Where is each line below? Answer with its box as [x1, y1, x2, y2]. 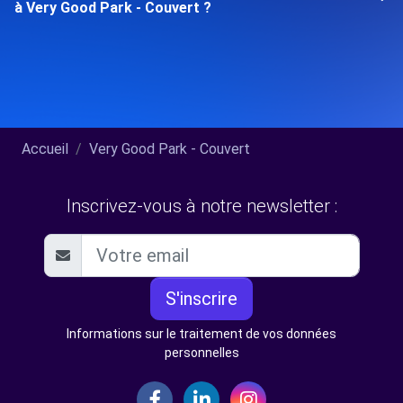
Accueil [22, 140, 68, 157]
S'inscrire [166, 288, 237, 309]
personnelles [164, 345, 239, 360]
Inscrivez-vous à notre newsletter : [66, 195, 337, 217]
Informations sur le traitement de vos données [67, 327, 336, 341]
